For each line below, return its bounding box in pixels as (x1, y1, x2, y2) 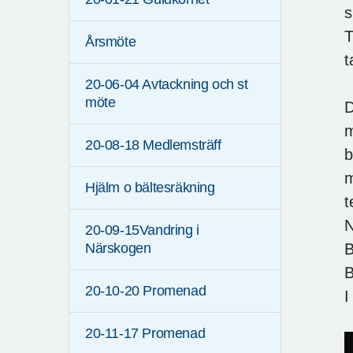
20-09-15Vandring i (85, 222, 199, 239)
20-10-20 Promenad (85, 283, 206, 299)
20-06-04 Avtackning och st (85, 76, 248, 93)
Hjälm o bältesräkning (85, 180, 215, 196)
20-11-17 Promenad (85, 325, 206, 342)
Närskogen (85, 240, 151, 257)
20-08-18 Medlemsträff (85, 137, 221, 154)
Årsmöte (85, 34, 136, 50)
